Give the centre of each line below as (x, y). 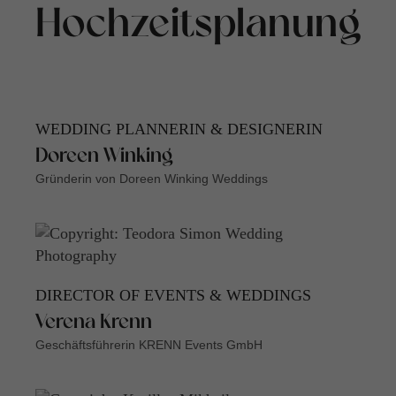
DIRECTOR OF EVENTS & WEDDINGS (173, 296)
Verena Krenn (94, 324)
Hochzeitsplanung (198, 27)
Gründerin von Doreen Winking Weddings (152, 179)
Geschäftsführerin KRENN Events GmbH (149, 345)
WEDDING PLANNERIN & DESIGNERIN (179, 129)
